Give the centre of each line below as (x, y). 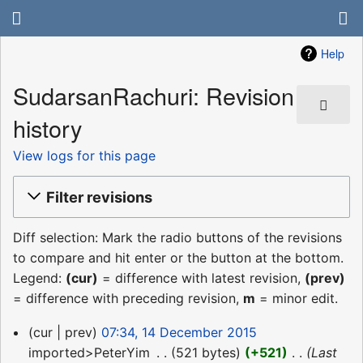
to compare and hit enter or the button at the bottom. (178, 258)
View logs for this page (84, 155)
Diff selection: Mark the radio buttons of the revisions (177, 238)
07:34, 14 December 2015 (179, 333)
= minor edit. (297, 299)
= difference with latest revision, (201, 278)
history (47, 128)
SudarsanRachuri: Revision (154, 96)
